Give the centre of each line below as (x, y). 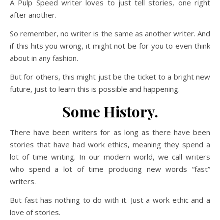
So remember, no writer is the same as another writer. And (110, 33)
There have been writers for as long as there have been (110, 132)
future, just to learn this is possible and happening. (95, 89)
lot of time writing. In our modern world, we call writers (110, 157)
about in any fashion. (44, 58)
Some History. (110, 111)
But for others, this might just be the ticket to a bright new (110, 77)
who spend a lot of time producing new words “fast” (110, 169)
